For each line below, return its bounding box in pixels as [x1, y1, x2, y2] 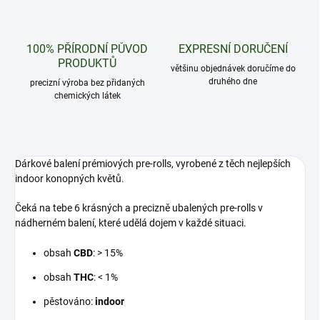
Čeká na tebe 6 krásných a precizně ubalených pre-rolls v [15, 202, 263, 214]
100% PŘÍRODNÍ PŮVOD [26, 42, 148, 56]
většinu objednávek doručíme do [170, 64, 296, 74]
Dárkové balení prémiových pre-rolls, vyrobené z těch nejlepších [15, 158, 291, 170]
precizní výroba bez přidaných [29, 78, 145, 89]
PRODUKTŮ [58, 56, 116, 71]
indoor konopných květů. [15, 173, 126, 185]
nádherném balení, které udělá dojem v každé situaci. [15, 217, 246, 229]
